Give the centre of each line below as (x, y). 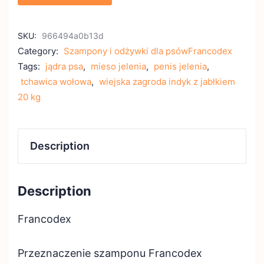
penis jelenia (180, 66)
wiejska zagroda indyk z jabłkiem (167, 82)
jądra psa (64, 66)
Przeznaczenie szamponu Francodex (110, 253)
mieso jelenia (118, 66)
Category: (39, 51)
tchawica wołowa (56, 82)
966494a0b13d (73, 36)
